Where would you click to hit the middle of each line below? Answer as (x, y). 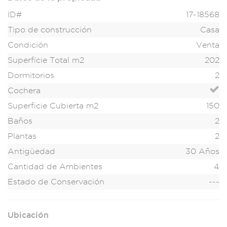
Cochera (24, 91)
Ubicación (28, 215)
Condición (28, 45)
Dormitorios (31, 75)
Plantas (22, 136)
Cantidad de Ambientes (55, 167)
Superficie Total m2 (46, 60)
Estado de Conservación (56, 182)
